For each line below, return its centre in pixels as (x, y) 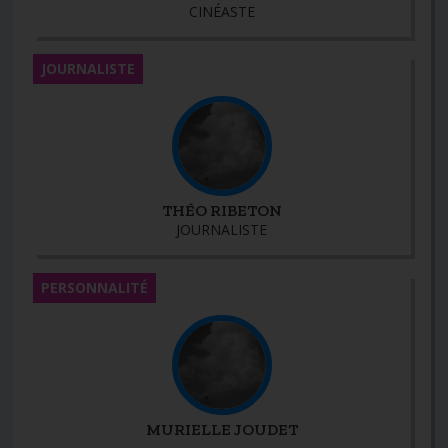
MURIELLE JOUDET (221, 429)
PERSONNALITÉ (95, 287)
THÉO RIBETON (221, 211)
